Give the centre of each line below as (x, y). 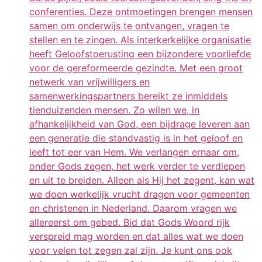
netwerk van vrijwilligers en (89, 82)
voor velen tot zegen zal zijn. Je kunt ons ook (131, 250)
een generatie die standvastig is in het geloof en (136, 138)
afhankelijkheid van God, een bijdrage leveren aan (139, 124)
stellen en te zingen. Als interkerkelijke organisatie (140, 39)
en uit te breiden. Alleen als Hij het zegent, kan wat (142, 180)
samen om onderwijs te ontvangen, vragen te (129, 25)
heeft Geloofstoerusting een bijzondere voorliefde (140, 54)
